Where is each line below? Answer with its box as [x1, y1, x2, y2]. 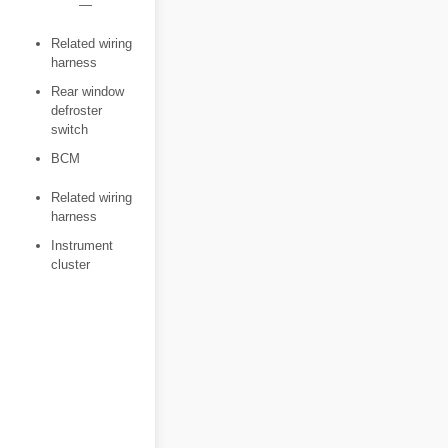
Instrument [51, 238, 113, 253]
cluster [51, 257, 90, 272]
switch [51, 122, 88, 137]
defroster [51, 103, 102, 118]
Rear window [51, 84, 124, 99]
